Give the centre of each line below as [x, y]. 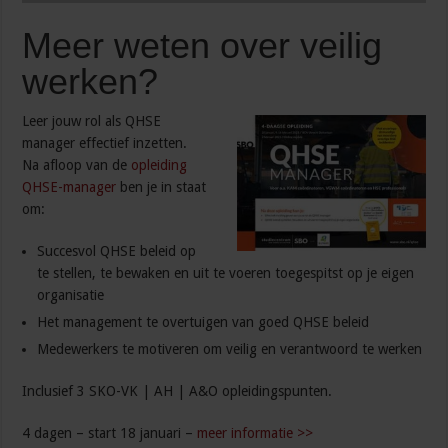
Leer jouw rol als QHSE [92, 121]
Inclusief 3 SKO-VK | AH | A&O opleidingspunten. [177, 391]
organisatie [71, 295]
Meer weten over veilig [202, 46]
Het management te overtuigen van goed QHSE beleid [203, 322]
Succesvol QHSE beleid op [117, 251]
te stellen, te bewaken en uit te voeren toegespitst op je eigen [226, 273]
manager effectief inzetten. [105, 143]
